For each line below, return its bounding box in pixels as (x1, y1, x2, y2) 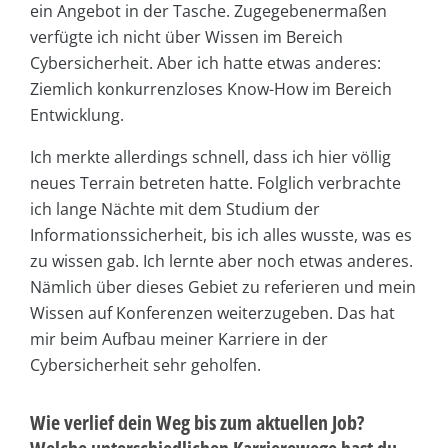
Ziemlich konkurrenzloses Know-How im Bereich (30, 77, 392, 100)
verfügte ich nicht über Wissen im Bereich (30, 25, 343, 48)
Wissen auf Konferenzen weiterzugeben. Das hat (30, 301, 395, 324)
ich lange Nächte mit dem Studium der (30, 197, 320, 220)
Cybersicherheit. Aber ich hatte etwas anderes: (30, 51, 381, 74)
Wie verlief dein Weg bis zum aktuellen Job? (30, 408, 364, 436)
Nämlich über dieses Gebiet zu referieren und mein (30, 275, 416, 298)
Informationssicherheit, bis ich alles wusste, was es (30, 223, 412, 246)
